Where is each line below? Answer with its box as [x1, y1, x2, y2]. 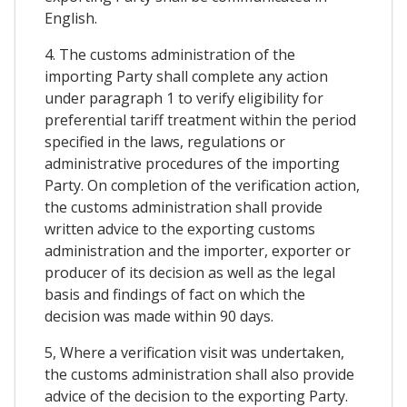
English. [45, 8, 97, 29]
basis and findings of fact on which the [45, 284, 305, 305]
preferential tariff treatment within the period [45, 110, 356, 131]
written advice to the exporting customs [45, 219, 315, 240]
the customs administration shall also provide [45, 364, 354, 385]
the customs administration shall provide [45, 197, 323, 218]
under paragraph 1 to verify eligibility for [45, 88, 323, 109]
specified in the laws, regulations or [45, 132, 285, 153]
